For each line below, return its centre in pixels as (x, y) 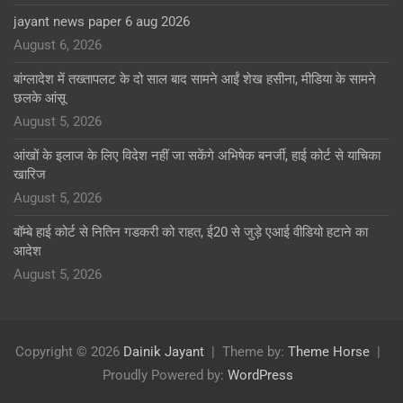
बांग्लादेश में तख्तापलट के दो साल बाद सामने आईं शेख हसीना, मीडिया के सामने (195, 80)
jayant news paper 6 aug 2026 (102, 22)
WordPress (260, 376)
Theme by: (255, 352)
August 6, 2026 (58, 45)
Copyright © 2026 (69, 352)
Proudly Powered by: (165, 376)
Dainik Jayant (164, 352)
